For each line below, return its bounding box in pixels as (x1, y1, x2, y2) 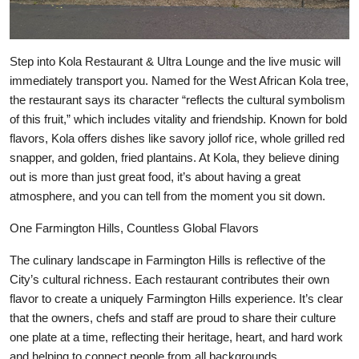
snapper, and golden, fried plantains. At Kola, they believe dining (10, 151, 339, 164)
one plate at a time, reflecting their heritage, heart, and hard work (10, 330, 343, 344)
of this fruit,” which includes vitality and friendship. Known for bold (10, 112, 347, 126)
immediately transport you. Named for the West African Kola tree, (10, 74, 349, 87)
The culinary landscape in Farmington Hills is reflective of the (10, 253, 325, 267)
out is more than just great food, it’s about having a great (10, 170, 301, 184)
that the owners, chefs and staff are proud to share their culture (10, 311, 336, 325)
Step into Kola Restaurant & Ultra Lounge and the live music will (10, 54, 341, 68)
